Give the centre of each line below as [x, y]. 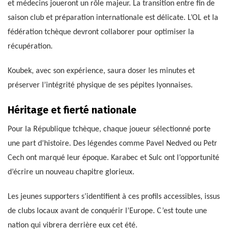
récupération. [30, 47]
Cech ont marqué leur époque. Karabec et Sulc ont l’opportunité [113, 158]
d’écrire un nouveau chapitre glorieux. [71, 173]
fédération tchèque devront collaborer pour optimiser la [101, 32]
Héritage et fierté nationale [72, 110]
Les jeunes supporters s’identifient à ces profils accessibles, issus [114, 197]
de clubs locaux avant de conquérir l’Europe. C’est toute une [107, 211]
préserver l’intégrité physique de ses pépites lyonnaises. [100, 86]
